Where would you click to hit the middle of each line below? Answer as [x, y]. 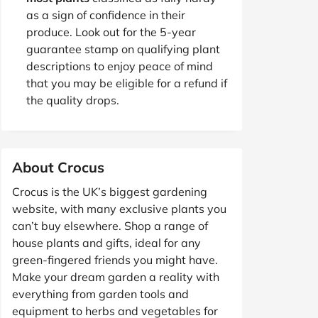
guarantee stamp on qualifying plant [123, 49]
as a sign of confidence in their [106, 15]
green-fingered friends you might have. [115, 259]
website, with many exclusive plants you [119, 208]
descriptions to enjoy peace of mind [120, 66]
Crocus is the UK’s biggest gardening [110, 191]
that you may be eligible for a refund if [127, 83]
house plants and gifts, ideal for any [106, 242]
